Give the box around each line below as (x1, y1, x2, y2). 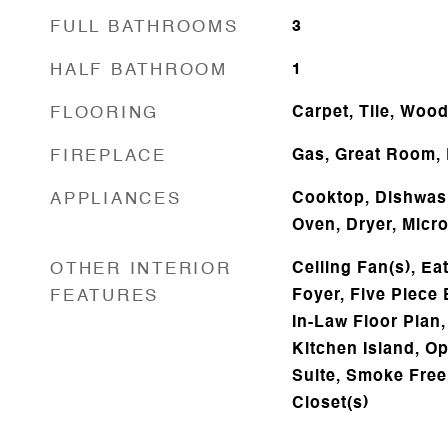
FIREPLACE (50, 148, 167, 165)
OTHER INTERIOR (50, 261, 232, 278)
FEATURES (50, 288, 159, 305)
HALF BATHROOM (50, 62, 228, 79)
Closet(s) (291, 396, 369, 412)
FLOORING (50, 105, 159, 122)
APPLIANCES (50, 191, 182, 208)
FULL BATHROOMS (50, 19, 239, 36)
